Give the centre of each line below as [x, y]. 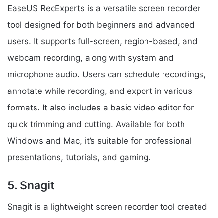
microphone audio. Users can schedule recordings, [107, 74]
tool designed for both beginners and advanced [101, 25]
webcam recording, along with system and [91, 58]
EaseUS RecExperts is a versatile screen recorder [104, 8]
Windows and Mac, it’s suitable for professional [100, 140]
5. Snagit [31, 185]
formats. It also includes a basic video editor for [100, 107]
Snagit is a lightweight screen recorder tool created [107, 207]
